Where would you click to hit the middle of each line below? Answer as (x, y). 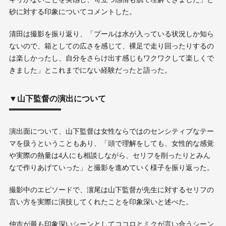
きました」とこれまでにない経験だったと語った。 (90, 70)
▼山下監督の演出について (57, 98)
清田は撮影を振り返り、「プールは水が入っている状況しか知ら (111, 34)
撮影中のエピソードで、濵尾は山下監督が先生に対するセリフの (111, 190)
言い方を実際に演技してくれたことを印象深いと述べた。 (101, 202)
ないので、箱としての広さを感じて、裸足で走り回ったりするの (111, 46)
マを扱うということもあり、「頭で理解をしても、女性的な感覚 (111, 143)
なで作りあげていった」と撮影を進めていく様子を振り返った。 (111, 167)
